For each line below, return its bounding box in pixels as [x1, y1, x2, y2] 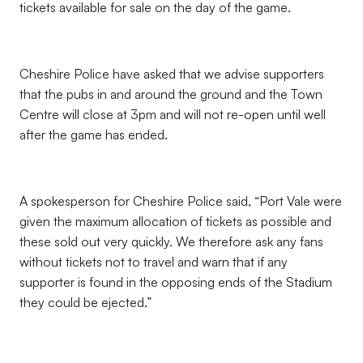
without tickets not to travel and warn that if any [19, 254, 288, 270]
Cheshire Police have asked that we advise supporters [19, 66, 324, 82]
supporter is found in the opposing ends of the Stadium [19, 274, 332, 290]
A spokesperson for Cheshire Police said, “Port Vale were [19, 193, 342, 209]
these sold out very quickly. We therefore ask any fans [19, 233, 323, 250]
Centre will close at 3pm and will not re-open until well [19, 106, 326, 122]
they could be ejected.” [19, 294, 152, 310]
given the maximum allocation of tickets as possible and [19, 213, 331, 229]
